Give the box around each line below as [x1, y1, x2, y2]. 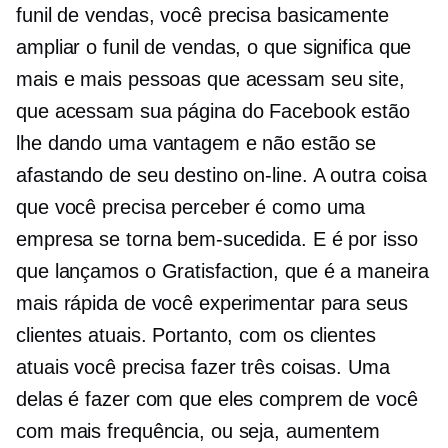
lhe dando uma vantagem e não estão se [16, 132, 377, 155]
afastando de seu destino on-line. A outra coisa [16, 164, 428, 187]
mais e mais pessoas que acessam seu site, [16, 68, 405, 91]
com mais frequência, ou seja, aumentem [16, 420, 381, 443]
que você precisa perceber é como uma [16, 196, 366, 219]
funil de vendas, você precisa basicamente [16, 4, 389, 27]
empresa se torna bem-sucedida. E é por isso [16, 228, 418, 251]
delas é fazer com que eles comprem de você [16, 388, 418, 411]
